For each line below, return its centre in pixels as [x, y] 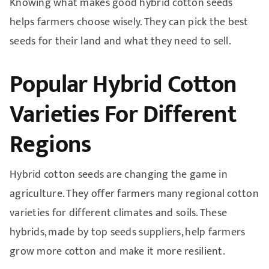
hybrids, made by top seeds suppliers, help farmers [127, 232]
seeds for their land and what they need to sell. [120, 41]
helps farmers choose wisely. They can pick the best [129, 22]
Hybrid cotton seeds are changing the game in [118, 174]
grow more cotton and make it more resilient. [117, 251]
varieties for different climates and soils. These [118, 213]
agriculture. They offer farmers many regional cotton [134, 194]
